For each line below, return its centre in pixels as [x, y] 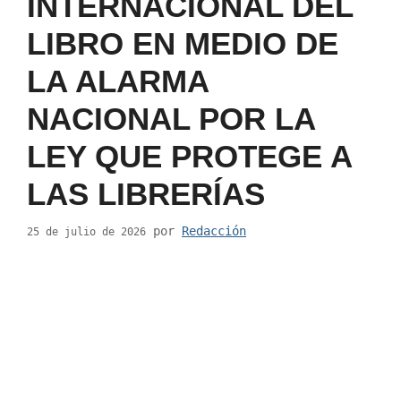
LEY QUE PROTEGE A [189, 157]
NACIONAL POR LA [171, 119]
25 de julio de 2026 [86, 232]
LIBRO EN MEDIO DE [183, 44]
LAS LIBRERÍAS [146, 194]
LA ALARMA [118, 81]
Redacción [214, 231]
